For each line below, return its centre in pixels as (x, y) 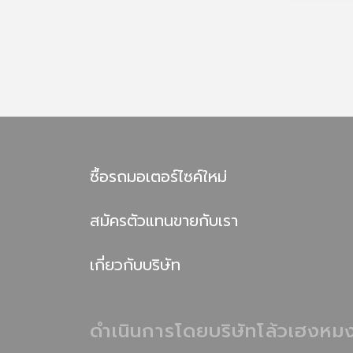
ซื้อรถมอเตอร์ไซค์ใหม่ (158, 176)
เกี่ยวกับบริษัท (135, 264)
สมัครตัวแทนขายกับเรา (164, 220)
